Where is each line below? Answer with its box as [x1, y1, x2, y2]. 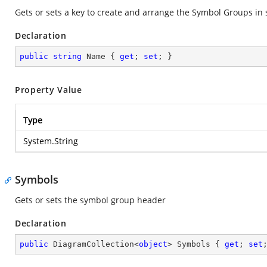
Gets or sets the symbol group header [15, 194, 166, 206]
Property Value [15, 84, 82, 95]
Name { [82, 52, 120, 61]
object [139, 240, 167, 249]
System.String [23, 135, 78, 147]
